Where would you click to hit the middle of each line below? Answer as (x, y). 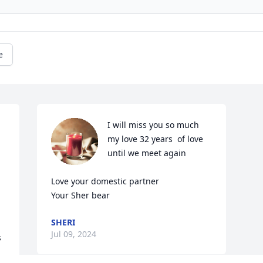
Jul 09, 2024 (74, 234)
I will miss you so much (154, 125)
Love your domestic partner (105, 181)
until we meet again (148, 153)
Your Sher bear (81, 195)
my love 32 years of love (156, 139)
